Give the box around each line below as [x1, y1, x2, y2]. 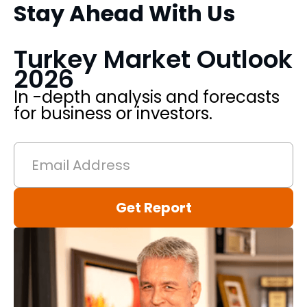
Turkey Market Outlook [14, 42, 293, 77]
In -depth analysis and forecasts [14, 86, 280, 109]
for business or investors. [14, 102, 212, 125]
